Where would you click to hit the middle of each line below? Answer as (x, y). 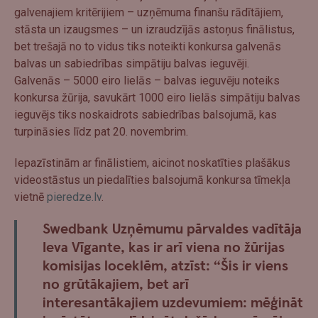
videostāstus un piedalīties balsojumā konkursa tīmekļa (152, 180)
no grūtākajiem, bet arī (116, 284)
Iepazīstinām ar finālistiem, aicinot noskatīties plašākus (152, 163)
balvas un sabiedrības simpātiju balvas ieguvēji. (132, 63)
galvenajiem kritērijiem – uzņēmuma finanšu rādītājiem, (149, 12)
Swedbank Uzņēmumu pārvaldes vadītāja (172, 229)
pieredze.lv (74, 197)
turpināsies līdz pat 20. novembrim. (101, 131)
